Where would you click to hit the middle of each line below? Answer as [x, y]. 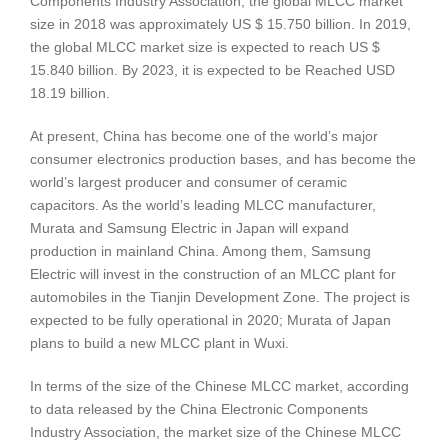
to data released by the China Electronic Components [199, 409]
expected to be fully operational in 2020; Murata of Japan [210, 320]
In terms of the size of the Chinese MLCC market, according [219, 386]
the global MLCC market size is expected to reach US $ [205, 47]
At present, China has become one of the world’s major [204, 136]
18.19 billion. [70, 93]
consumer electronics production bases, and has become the [223, 159]
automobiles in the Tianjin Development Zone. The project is [220, 297]
